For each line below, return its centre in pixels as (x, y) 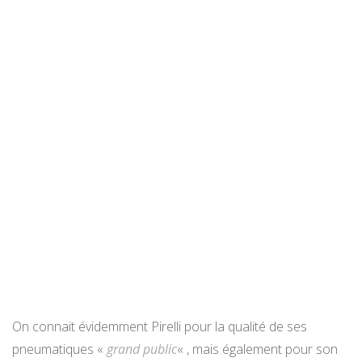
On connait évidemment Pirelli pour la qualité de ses (160, 327)
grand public (142, 349)
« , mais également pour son (257, 349)
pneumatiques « (59, 349)
